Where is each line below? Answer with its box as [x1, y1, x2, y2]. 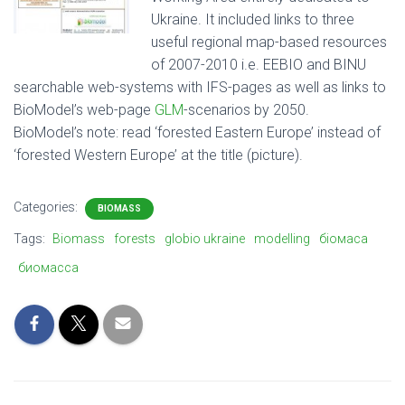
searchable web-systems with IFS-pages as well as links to [14, 79, 386, 96]
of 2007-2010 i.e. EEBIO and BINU [151, 56, 366, 73]
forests [114, 231, 155, 246]
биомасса [18, 260, 79, 275]
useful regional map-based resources [151, 33, 387, 51]
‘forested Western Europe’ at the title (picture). [14, 146, 303, 164]
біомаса [319, 231, 368, 246]
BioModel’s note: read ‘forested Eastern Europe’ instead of [14, 124, 381, 141]
